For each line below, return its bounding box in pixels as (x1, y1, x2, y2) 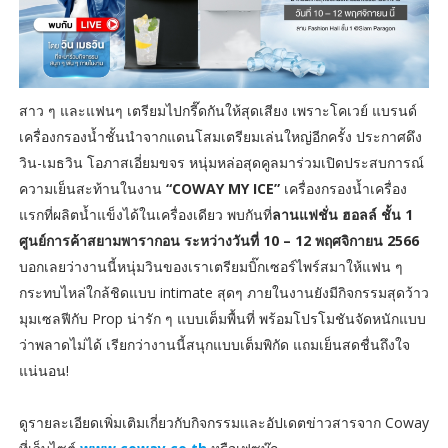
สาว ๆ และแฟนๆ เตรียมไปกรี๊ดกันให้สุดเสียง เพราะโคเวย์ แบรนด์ (18, 100, 417, 120)
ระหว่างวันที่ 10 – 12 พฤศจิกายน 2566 (183, 230, 419, 250)
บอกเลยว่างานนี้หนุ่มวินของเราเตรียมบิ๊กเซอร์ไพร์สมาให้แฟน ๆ (18, 256, 403, 276)
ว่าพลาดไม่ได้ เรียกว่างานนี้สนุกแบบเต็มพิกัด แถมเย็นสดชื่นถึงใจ (18, 334, 410, 354)
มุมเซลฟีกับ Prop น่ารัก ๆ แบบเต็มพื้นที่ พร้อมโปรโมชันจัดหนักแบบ (18, 308, 426, 328)
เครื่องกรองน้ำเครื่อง (283, 178, 407, 198)
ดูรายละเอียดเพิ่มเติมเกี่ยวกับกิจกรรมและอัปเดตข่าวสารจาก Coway (18, 412, 429, 432)
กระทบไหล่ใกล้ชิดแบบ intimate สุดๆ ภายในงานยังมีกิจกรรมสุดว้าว (18, 282, 429, 302)
